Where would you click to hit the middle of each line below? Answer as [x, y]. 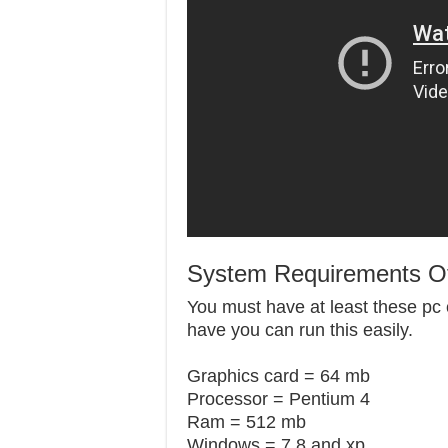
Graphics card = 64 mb [278, 375]
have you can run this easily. [300, 329]
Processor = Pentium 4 [278, 398]
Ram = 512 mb [246, 421]
